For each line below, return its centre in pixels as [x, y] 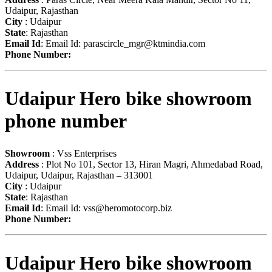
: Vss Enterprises [83, 154]
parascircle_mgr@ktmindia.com [144, 44]
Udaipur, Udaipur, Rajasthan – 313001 [79, 175]
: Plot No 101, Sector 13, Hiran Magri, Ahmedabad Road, [151, 165]
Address [22, 165]
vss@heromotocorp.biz [127, 208]
